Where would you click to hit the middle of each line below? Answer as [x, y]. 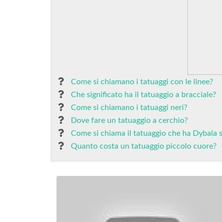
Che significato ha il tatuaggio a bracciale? [143, 95]
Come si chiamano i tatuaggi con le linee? [142, 82]
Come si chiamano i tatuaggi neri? [129, 108]
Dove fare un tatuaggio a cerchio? [129, 120]
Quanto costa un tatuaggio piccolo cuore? [144, 146]
